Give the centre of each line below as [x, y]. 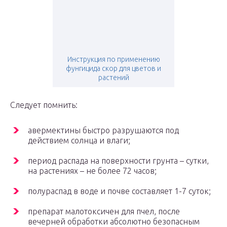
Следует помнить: [44, 105]
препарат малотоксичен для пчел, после [104, 212]
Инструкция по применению [113, 60]
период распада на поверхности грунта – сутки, [118, 161]
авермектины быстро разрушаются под [103, 130]
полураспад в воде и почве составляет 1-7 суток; [119, 191]
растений [113, 78]
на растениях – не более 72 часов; [92, 171]
